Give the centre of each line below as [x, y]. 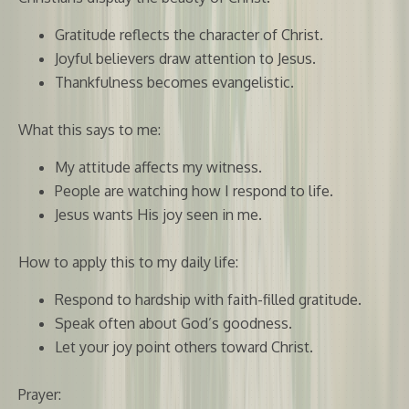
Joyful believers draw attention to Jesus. [185, 58]
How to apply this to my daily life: [128, 262]
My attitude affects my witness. [158, 167]
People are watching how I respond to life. [194, 190]
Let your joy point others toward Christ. [184, 346]
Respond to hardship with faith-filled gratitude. [208, 299]
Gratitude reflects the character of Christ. [189, 34]
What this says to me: [89, 129]
